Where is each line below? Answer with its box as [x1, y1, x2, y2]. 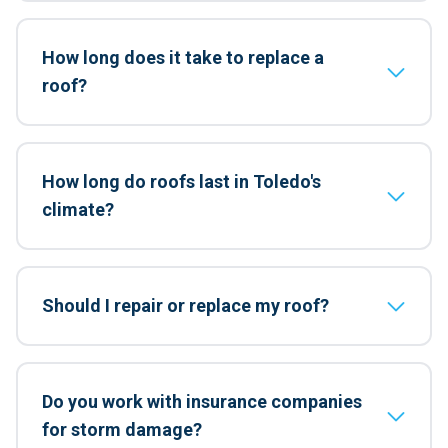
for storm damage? [42, 419, 202, 440]
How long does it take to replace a [42, 47, 324, 68]
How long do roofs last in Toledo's [42, 171, 321, 192]
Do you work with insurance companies [42, 391, 362, 412]
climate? [42, 199, 114, 220]
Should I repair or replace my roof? [42, 295, 329, 316]
